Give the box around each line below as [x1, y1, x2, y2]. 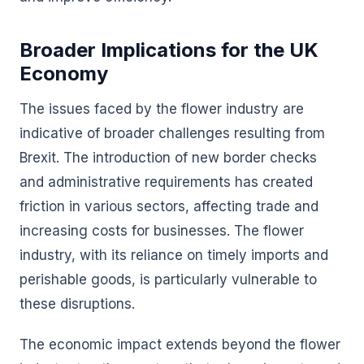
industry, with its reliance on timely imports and [19, 247, 328, 263]
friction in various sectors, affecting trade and [19, 198, 318, 214]
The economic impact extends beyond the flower [19, 336, 340, 353]
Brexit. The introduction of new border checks [19, 149, 317, 166]
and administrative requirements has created [19, 174, 313, 190]
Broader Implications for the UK [19, 38, 318, 62]
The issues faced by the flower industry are [19, 101, 304, 117]
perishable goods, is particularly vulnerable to [19, 271, 317, 288]
